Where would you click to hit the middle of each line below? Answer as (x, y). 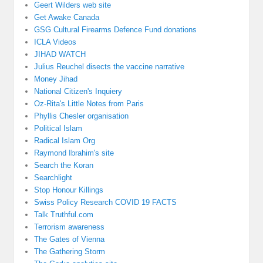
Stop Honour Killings (69, 190)
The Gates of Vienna (70, 240)
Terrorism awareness (70, 227)
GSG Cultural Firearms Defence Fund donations (116, 30)
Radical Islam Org (65, 141)
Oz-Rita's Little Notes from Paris (89, 104)
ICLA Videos (55, 42)
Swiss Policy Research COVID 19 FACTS (106, 203)
